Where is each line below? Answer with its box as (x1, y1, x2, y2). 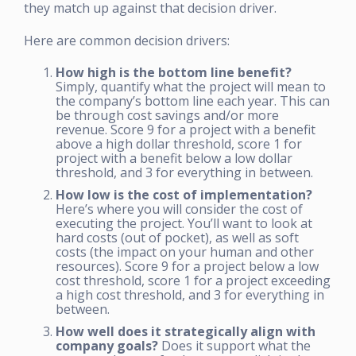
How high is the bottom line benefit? (56, 63, 292, 81)
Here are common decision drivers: (24, 31, 230, 49)
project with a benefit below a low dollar (56, 149, 292, 167)
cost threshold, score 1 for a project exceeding (56, 271, 331, 289)
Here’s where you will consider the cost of (56, 199, 303, 218)
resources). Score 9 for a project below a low (56, 257, 319, 275)
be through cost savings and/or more (56, 106, 279, 124)
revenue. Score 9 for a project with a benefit (56, 120, 315, 138)
